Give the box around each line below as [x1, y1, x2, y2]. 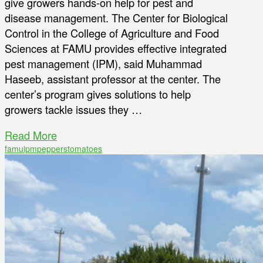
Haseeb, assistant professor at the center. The [5, 71, 221, 87]
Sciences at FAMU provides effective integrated [5, 41, 227, 56]
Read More [5, 127, 57, 143]
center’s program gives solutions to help [5, 86, 191, 102]
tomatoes [68, 143, 102, 155]
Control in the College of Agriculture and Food [5, 25, 219, 41]
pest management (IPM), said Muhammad [5, 56, 202, 72]
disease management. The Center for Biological [5, 10, 228, 26]
